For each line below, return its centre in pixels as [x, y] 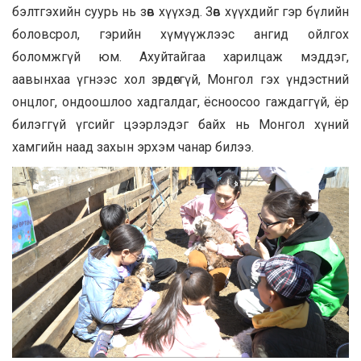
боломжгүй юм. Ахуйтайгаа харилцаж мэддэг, [180, 56]
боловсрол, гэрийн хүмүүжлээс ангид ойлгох [180, 34]
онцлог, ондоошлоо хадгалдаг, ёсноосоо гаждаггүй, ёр [180, 102]
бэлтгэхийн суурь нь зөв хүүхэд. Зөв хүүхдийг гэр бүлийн [180, 11]
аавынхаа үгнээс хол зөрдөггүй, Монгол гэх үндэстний [180, 79]
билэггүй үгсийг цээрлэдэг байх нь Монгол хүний [180, 124]
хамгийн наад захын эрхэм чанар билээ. [133, 147]
